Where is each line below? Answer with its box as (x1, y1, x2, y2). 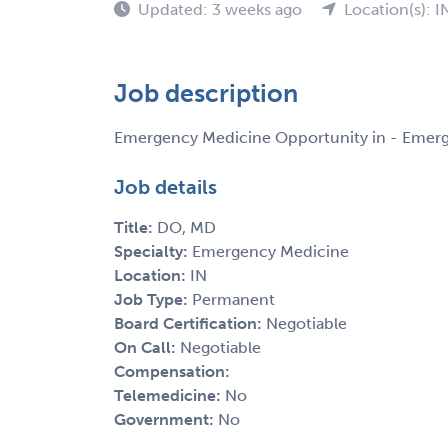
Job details (114, 174, 217, 199)
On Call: (114, 337, 180, 357)
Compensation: (114, 361, 230, 381)
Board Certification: (114, 313, 266, 333)
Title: (114, 217, 157, 237)
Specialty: (114, 241, 192, 261)
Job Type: (114, 289, 192, 309)
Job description (114, 77, 298, 109)
